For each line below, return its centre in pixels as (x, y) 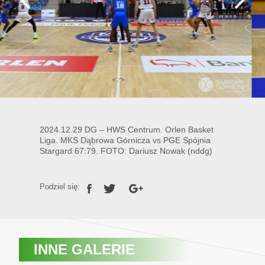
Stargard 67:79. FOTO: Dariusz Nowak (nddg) (126, 151)
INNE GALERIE (85, 250)
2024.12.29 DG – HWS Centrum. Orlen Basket (127, 129)
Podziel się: (61, 187)
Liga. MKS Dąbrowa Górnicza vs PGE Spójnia (125, 140)
